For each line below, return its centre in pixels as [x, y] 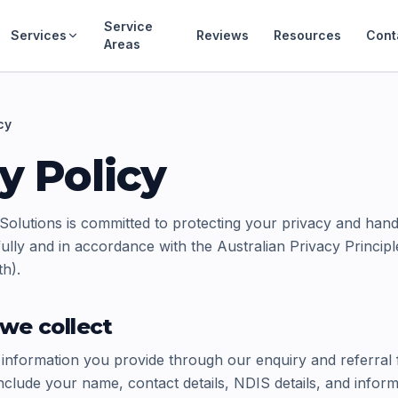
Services [39, 35]
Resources [308, 35]
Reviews [223, 35]
